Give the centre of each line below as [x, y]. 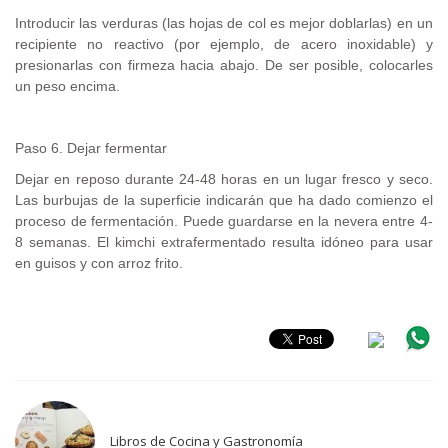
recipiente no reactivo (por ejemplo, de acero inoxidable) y [224, 43]
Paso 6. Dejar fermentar [91, 147]
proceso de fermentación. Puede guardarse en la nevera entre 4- [224, 220]
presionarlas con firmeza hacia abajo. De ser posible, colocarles [224, 64]
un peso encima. [67, 85]
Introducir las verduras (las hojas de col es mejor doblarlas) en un [224, 22]
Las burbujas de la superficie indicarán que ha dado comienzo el [224, 199]
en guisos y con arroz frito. [99, 262]
